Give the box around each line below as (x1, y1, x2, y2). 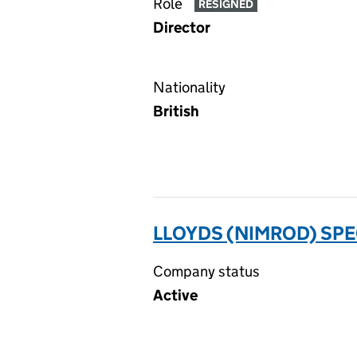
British (153, 102, 199, 120)
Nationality (153, 78, 226, 96)
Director (153, 18, 210, 37)
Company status (153, 262, 260, 280)
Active (153, 286, 198, 304)
